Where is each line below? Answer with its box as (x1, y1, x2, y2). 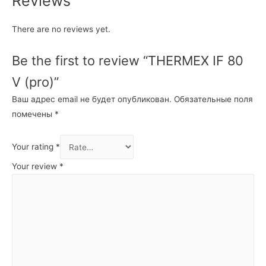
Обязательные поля (174, 94, 253, 104)
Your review (12, 161, 59, 171)
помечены (12, 109, 55, 119)
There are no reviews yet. (12, 24, 110, 34)
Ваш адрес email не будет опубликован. (12, 94, 172, 104)
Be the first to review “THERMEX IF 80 (12, 52, 243, 68)
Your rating (12, 142, 56, 152)
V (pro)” (12, 74, 59, 90)
